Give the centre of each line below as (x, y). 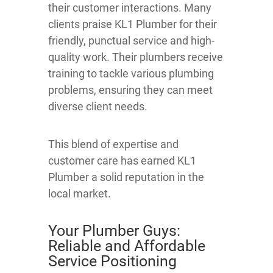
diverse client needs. (98, 107)
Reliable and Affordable (127, 246)
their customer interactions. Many (130, 8)
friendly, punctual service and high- (131, 41)
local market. (80, 194)
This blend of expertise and (113, 144)
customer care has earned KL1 (122, 161)
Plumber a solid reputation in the (126, 177)
